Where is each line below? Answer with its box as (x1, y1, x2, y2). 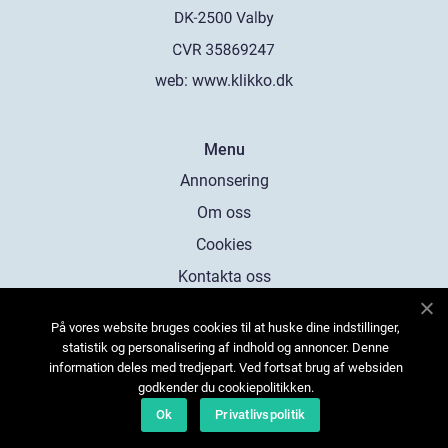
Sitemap (194, 299, 254, 319)
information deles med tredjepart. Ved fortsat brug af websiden (48, 360, 403, 375)
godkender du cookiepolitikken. (137, 380, 314, 395)
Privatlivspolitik (215, 407, 306, 422)
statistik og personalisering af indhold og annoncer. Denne (62, 340, 389, 355)
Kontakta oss (177, 267, 271, 287)
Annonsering (179, 171, 269, 191)
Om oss (197, 203, 251, 223)
